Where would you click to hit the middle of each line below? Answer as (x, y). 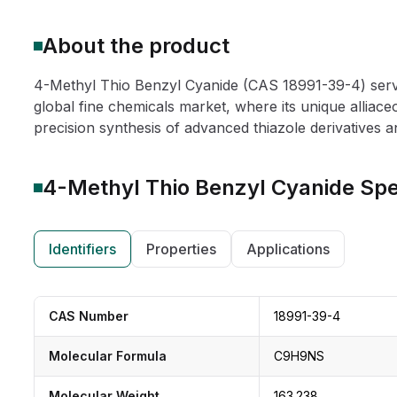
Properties (181, 249)
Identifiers (82, 249)
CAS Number (89, 316)
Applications (288, 249)
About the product (136, 46)
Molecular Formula (108, 356)
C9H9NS (299, 356)
